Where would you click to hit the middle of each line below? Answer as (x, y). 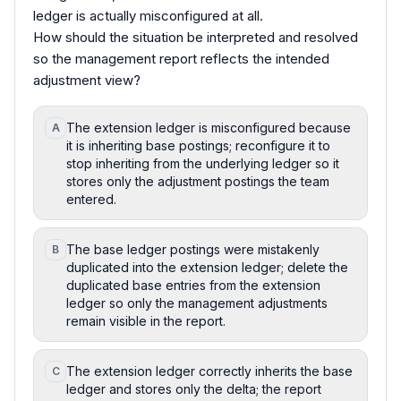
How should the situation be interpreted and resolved (196, 37)
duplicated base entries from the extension (193, 285)
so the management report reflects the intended (181, 58)
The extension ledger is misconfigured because (209, 127)
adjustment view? (87, 80)
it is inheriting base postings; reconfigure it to (198, 145)
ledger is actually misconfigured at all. (148, 15)
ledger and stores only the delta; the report (194, 388)
